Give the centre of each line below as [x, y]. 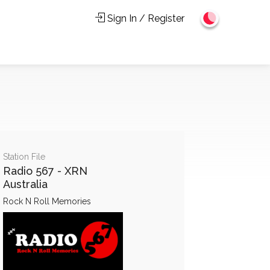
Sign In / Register [145, 18]
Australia [25, 184]
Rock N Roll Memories [47, 201]
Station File [24, 156]
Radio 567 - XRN [45, 171]
